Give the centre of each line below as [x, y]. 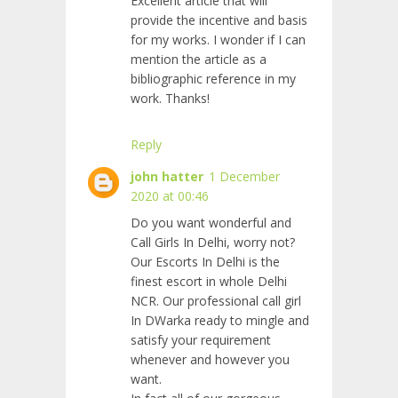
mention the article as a [199, 60]
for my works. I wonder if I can [218, 40]
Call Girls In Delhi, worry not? [213, 243]
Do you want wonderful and [211, 223]
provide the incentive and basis [219, 20]
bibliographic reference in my [213, 79]
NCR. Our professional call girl [216, 301]
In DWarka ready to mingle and [220, 321]
